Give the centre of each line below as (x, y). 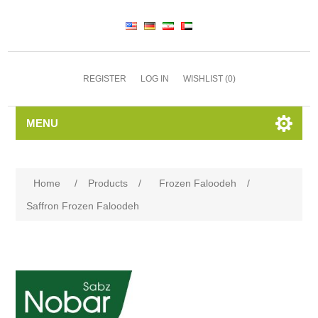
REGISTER (104, 79)
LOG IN (154, 79)
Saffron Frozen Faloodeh (83, 206)
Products (108, 183)
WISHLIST (203, 79)
